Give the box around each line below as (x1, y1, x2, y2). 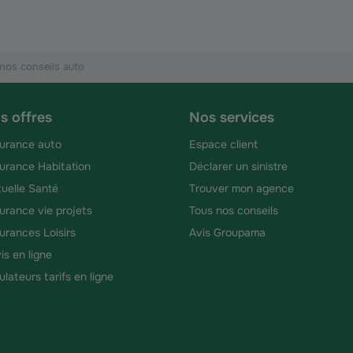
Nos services (189, 109, 274, 126)
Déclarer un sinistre (189, 159, 288, 173)
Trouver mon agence (189, 181, 294, 195)
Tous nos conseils (189, 203, 278, 217)
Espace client (189, 137, 258, 151)
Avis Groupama (189, 225, 266, 240)
